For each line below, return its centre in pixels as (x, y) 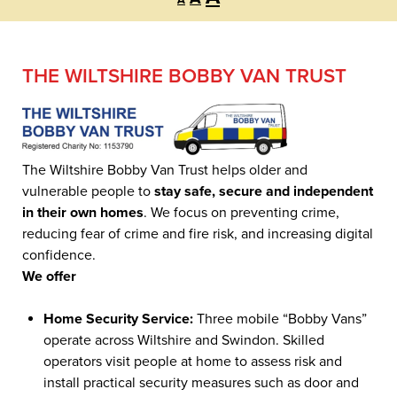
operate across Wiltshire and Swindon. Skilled (184, 340)
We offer (49, 276)
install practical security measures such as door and (201, 383)
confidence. (59, 255)
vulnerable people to (86, 191)
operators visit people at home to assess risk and (193, 362)
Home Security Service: (118, 319)
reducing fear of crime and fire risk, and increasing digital (198, 234)
